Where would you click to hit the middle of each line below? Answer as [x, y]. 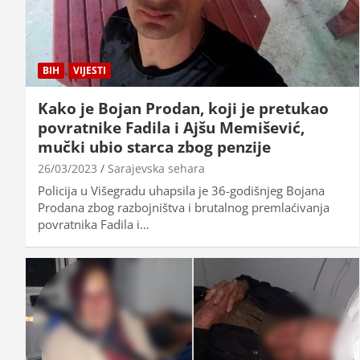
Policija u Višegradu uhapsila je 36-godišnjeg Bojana [181, 190]
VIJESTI [90, 70]
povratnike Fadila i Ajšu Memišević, [171, 127]
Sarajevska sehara [156, 168]
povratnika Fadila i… [94, 224]
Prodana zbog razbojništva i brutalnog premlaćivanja [184, 207]
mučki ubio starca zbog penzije [154, 147]
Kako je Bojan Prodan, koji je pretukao [183, 108]
